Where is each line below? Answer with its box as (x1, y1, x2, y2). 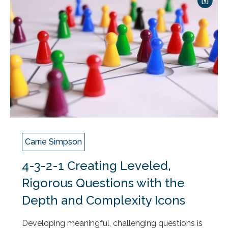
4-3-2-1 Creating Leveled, (22, 158, 171, 174)
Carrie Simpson (25, 137, 82, 147)
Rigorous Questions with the (22, 176, 185, 191)
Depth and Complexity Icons (22, 193, 185, 208)
